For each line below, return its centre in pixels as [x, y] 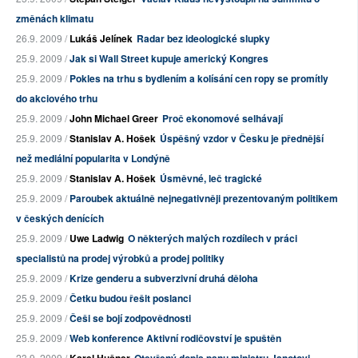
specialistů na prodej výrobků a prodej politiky [120, 258]
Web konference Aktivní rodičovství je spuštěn [175, 338]
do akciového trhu [57, 98]
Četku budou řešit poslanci [130, 298]
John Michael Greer [114, 118]
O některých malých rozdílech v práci [213, 238]
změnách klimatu [55, 18]
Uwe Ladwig [97, 238]
